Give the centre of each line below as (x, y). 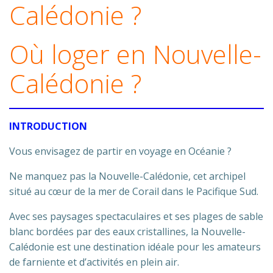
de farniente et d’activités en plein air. (94, 262)
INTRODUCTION (48, 126)
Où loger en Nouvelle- (135, 54)
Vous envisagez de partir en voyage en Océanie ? (120, 151)
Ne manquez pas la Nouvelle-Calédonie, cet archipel (127, 176)
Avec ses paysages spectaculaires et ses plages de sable (136, 216)
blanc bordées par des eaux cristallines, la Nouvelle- (127, 232)
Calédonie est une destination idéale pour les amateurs (135, 247)
